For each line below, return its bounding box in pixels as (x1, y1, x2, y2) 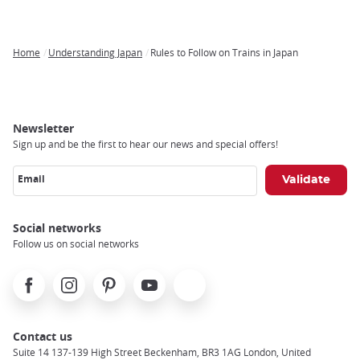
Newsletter (13, 120, 74, 136)
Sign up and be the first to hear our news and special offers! (13, 137, 278, 150)
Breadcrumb (13, 57, 80, 73)
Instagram (53, 269, 108, 285)
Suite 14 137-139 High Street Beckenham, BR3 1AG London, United (13, 345, 311, 358)
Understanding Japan (48, 45, 142, 59)
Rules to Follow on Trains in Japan (150, 45, 298, 59)
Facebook (13, 269, 63, 285)
